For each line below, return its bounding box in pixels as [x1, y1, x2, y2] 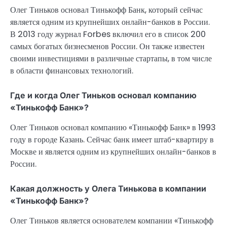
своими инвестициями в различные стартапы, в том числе [10, 52, 212, 64]
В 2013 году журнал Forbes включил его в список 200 [10, 28, 206, 40]
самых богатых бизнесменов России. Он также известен [10, 40, 205, 52]
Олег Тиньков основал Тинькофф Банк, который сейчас [10, 4, 203, 16]
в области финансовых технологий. [10, 64, 133, 77]
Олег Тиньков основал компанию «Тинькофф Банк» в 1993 [10, 122, 216, 134]
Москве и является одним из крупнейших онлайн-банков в [10, 146, 216, 158]
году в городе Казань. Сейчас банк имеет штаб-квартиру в [10, 134, 214, 146]
